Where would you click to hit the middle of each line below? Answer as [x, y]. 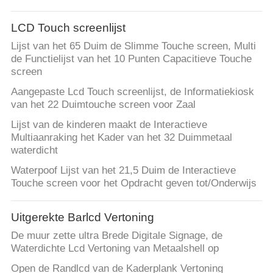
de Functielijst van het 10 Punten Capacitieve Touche [131, 59]
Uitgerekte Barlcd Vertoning [82, 217]
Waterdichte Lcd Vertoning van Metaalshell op [115, 249]
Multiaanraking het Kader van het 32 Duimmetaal [121, 138]
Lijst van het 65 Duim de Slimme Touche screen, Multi [133, 46]
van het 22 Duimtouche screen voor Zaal [103, 105]
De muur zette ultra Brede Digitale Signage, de [116, 236]
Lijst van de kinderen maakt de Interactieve [109, 125]
